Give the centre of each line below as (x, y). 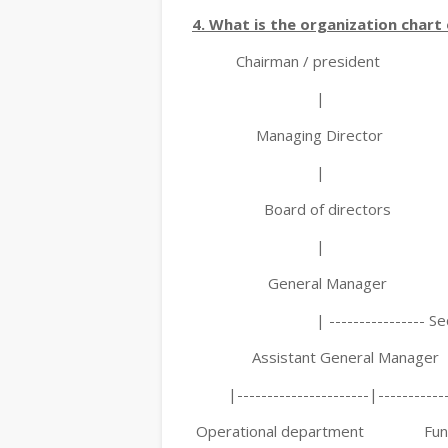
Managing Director (287, 135)
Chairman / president (286, 61)
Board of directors (291, 209)
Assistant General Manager (315, 357)
